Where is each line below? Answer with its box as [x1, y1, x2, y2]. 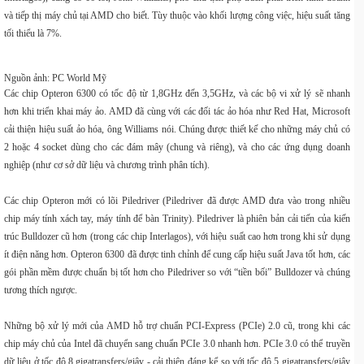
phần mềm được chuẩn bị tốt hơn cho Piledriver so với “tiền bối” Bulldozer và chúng [19, 266, 350, 278]
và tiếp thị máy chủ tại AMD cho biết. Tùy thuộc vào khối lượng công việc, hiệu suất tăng [4, 10, 350, 21]
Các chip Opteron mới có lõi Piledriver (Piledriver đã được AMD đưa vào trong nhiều [4, 195, 350, 206]
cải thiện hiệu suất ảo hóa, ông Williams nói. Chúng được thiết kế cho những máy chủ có [4, 123, 350, 135]
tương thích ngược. [4, 284, 77, 296]
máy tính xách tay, [23, 213, 97, 224]
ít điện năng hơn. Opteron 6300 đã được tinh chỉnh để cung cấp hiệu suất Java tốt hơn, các [4, 249, 350, 260]
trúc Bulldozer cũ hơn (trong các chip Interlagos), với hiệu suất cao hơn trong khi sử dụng [4, 231, 350, 242]
